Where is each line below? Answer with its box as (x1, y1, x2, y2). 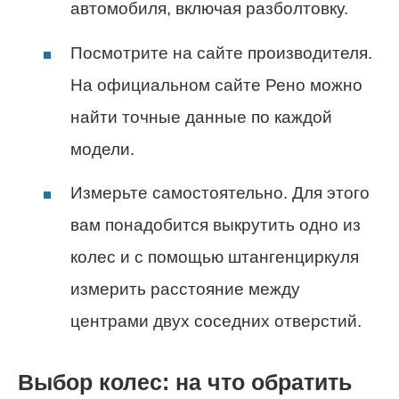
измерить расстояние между (70, 279, 300, 298)
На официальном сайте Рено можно (70, 75, 362, 94)
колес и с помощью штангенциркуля (70, 247, 359, 266)
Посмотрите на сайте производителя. (70, 43, 372, 62)
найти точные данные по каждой (70, 107, 332, 126)
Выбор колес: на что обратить (18, 370, 352, 395)
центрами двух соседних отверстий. (70, 311, 362, 330)
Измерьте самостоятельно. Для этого (70, 183, 370, 202)
